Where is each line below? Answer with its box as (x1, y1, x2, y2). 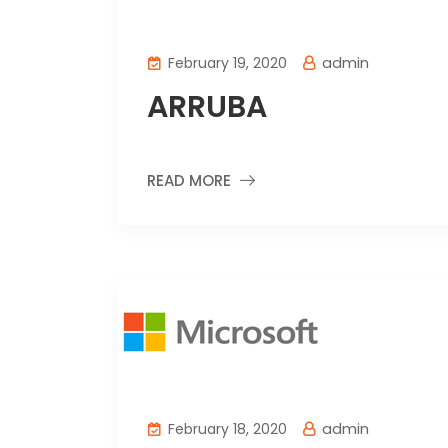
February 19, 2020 (164, 53, 287, 74)
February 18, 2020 (164, 419, 287, 440)
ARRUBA (147, 86, 267, 129)
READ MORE (147, 170, 231, 192)
